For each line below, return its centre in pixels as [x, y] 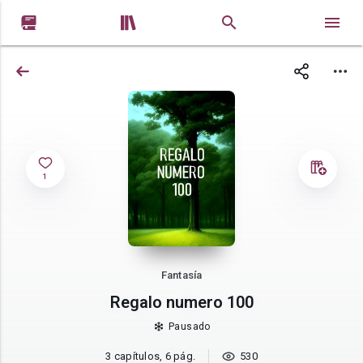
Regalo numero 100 [181, 303]
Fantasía [181, 275]
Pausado [190, 327]
